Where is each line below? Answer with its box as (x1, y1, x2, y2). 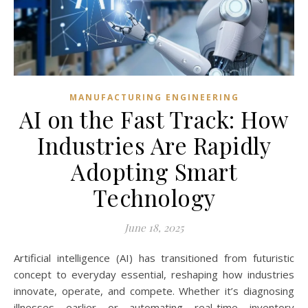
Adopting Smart (71, 156, 237, 187)
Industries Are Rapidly (37, 130, 271, 161)
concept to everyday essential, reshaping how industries (14, 267, 294, 282)
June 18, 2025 (124, 221, 184, 235)
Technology (92, 182, 216, 213)
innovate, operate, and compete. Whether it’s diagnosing (14, 284, 294, 298)
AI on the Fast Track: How (19, 104, 289, 135)
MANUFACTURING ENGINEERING (69, 91, 239, 104)
